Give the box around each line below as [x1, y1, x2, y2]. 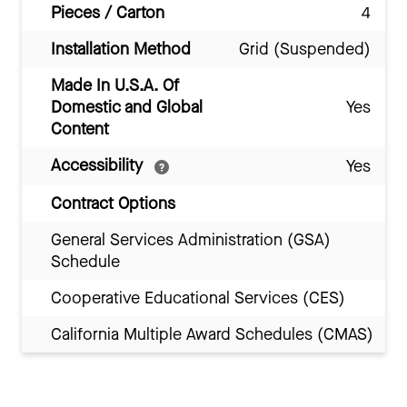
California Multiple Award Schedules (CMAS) [51, 323, 373, 346]
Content [51, 118, 109, 141]
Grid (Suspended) [239, 38, 371, 61]
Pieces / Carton [51, 2, 164, 25]
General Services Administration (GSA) [51, 229, 331, 252]
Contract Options [51, 193, 175, 215]
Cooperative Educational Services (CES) [51, 287, 345, 310]
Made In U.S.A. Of [51, 74, 179, 97]
